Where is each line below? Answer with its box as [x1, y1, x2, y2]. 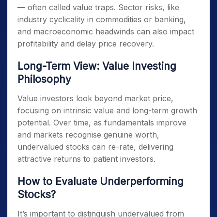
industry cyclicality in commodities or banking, [17, 15, 186, 24]
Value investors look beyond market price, [17, 93, 173, 103]
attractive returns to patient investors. [17, 154, 155, 164]
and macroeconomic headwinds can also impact [17, 27, 194, 36]
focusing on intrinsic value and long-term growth [17, 106, 197, 115]
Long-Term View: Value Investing [17, 60, 176, 72]
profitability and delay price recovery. [17, 39, 154, 48]
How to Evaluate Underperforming [17, 175, 184, 187]
